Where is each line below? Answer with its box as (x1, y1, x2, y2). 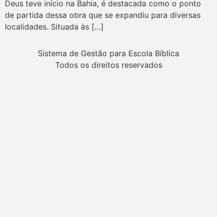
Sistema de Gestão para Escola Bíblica (38, 48, 179, 58)
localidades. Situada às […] (5, 22, 104, 32)
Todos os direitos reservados (55, 60, 162, 70)
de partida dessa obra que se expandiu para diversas (5, 10, 201, 20)
